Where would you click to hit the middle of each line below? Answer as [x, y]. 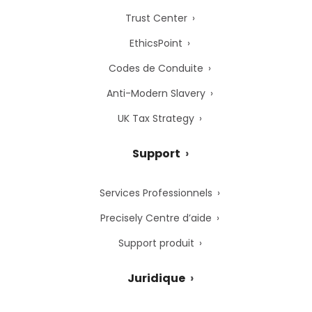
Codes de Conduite [156, 68]
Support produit [156, 243]
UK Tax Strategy [156, 118]
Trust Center [156, 18]
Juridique [156, 278]
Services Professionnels [156, 193]
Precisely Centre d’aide [156, 218]
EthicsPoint [156, 43]
